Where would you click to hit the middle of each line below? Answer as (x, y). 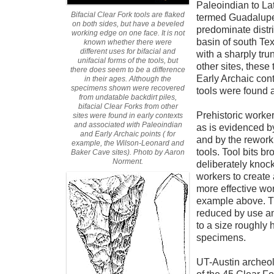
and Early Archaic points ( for (128, 134)
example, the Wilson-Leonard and (128, 143)
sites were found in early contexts (128, 116)
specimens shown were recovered (128, 88)
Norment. (128, 161)
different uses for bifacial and (128, 51)
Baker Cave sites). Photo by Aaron (128, 152)
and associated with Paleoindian (128, 125)
